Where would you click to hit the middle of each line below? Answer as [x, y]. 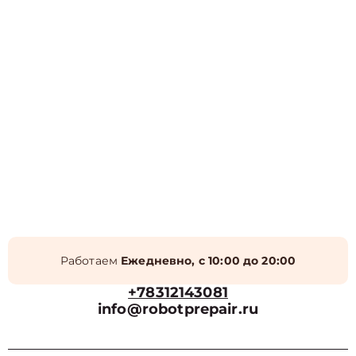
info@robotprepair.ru [178, 310]
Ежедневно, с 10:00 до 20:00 [209, 261]
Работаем [91, 261]
